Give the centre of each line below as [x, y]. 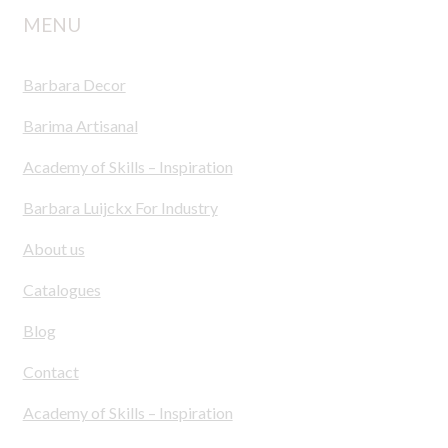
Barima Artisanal [80, 125]
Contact [50, 371]
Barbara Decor [74, 84]
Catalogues [61, 289]
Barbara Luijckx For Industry [120, 207]
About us [53, 248]
